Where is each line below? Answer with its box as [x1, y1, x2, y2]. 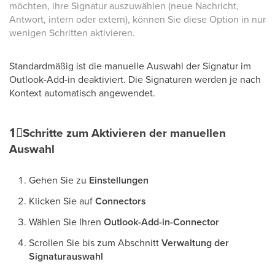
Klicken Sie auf [29, 194, 95, 207]
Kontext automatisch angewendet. [9, 86, 155, 99]
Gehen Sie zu [29, 173, 89, 187]
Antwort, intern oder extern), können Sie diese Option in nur [9, 12, 266, 26]
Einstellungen [89, 173, 149, 187]
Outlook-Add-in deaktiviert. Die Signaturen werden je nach [9, 72, 261, 86]
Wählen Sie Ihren [29, 215, 104, 228]
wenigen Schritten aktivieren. [9, 26, 135, 39]
